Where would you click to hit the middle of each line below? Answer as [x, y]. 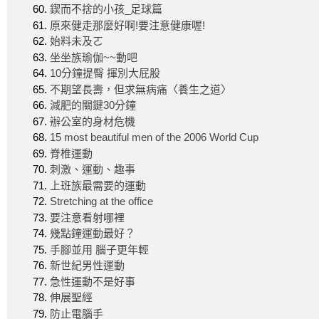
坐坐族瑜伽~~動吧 [94, 57]
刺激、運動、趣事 [93, 169]
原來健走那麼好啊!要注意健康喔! [127, 25]
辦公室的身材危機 [93, 121]
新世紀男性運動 [87, 265]
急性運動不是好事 [93, 281]
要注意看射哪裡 [87, 217]
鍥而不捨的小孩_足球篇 [106, 9]
